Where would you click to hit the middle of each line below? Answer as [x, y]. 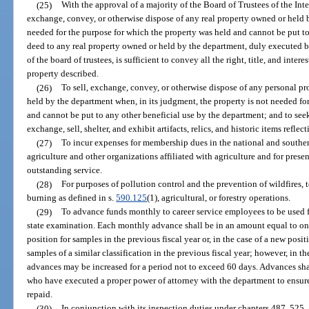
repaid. [40, 295]
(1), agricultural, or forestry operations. [219, 198]
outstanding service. [65, 170]
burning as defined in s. [72, 198]
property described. [63, 74]
